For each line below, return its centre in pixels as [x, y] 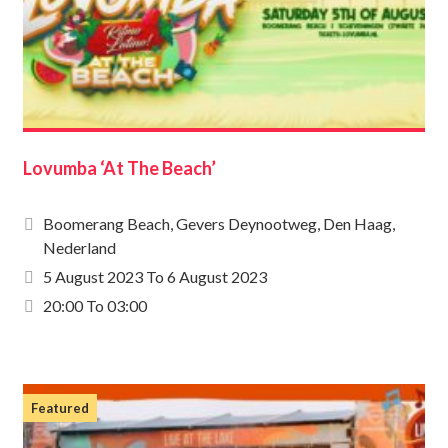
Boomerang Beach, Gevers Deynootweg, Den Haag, [219, 223]
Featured [60, 407]
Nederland [79, 247]
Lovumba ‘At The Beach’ [119, 167]
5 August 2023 [93, 276]
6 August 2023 [217, 276]
